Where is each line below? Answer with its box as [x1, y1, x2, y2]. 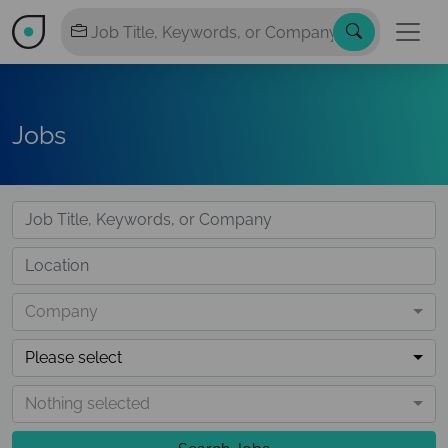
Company [25, 302, 98, 321]
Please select [25, 348, 122, 367]
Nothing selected [25, 394, 150, 413]
